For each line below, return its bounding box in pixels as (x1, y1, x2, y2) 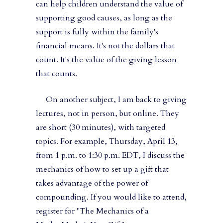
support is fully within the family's (36, 26, 158, 38)
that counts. (36, 68, 79, 80)
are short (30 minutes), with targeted (36, 122, 165, 133)
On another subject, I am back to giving (36, 94, 187, 106)
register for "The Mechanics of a (36, 206, 149, 217)
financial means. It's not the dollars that (36, 40, 175, 52)
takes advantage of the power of (36, 178, 148, 189)
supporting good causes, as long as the (36, 12, 172, 24)
